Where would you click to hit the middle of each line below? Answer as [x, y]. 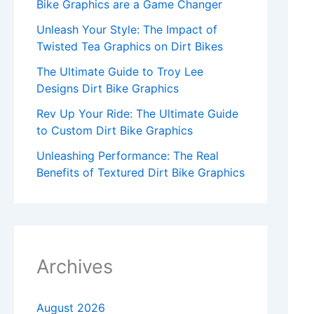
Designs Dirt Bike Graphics [108, 89]
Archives [75, 267]
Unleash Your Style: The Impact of [127, 30]
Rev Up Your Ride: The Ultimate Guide [137, 114]
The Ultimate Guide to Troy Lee [120, 72]
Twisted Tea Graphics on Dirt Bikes [130, 47]
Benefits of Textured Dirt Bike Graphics [141, 173]
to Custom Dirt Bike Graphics [115, 131]
